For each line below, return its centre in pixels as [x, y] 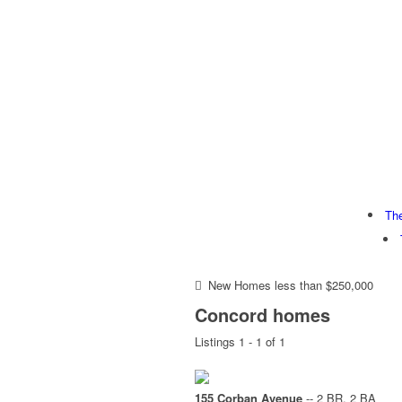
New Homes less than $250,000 [291, 285]
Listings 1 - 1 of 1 [240, 342]
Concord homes [262, 315]
